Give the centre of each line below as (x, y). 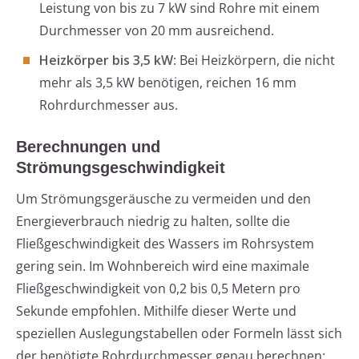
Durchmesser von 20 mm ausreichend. (157, 31)
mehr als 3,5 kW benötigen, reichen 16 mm (168, 83)
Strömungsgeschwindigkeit (121, 168)
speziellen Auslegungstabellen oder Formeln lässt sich (179, 334)
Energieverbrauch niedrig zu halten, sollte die (153, 222)
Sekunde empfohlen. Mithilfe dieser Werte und (156, 311)
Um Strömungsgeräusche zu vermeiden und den (163, 199)
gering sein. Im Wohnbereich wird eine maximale (163, 266)
